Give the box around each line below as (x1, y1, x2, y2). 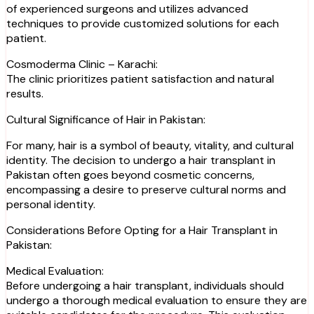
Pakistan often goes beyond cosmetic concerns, (6, 167, 254, 182)
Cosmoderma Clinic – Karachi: (6, 56, 158, 71)
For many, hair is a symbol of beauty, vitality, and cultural (6, 137, 294, 153)
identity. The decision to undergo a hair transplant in (6, 152, 275, 168)
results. (6, 86, 43, 101)
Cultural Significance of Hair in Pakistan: (6, 111, 205, 127)
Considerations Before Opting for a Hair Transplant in (6, 222, 278, 238)
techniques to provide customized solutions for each (6, 15, 279, 31)
